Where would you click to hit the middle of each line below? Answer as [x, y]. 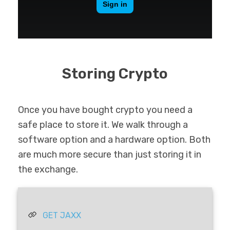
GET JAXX [62, 215]
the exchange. [48, 169]
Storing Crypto [115, 73]
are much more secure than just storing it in [110, 154]
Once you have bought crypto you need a [105, 110]
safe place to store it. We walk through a [103, 124]
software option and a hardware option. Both [114, 139]
